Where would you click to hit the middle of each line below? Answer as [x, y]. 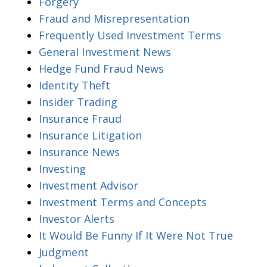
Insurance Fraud [80, 118]
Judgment [64, 252]
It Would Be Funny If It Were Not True [136, 235]
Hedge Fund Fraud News [101, 68]
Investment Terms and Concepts [123, 202]
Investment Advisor [89, 185]
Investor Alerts [77, 218]
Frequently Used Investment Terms [130, 35]
